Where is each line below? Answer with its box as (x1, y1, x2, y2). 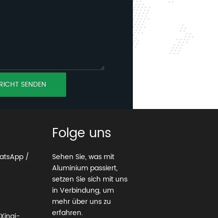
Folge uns (52, 123, 112, 145)
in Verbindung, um (52, 185, 114, 197)
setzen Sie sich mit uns (52, 174, 128, 185)
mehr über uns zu (52, 196, 111, 208)
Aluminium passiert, (52, 163, 118, 174)
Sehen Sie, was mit (52, 151, 115, 163)
